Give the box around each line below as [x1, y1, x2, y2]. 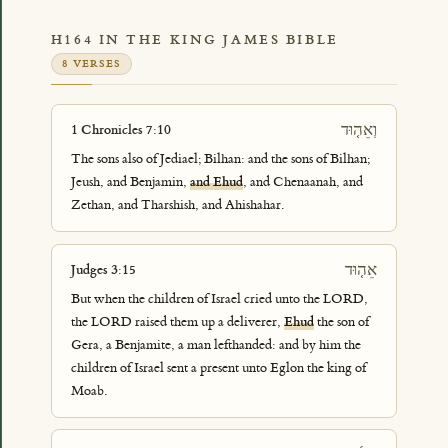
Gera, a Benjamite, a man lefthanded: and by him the [70, 336, 361, 354]
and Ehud [189, 173, 243, 191]
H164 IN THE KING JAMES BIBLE [50, 30, 339, 48]
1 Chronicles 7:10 [70, 120, 171, 138]
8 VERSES [62, 57, 121, 71]
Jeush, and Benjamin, [70, 173, 190, 191]
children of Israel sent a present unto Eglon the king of [70, 359, 366, 377]
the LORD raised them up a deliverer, [70, 313, 284, 331]
